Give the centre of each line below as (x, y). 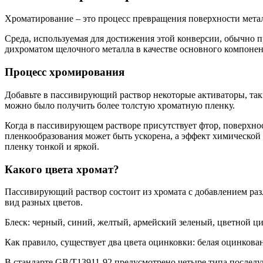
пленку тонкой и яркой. (52, 146)
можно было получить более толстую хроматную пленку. (120, 105)
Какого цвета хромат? (62, 169)
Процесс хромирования (65, 72)
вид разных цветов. (44, 203)
